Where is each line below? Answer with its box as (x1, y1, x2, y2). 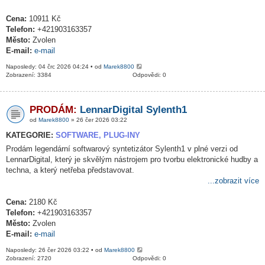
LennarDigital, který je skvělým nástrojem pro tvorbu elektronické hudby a (6, 155, 258, 164)
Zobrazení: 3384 (6, 72, 51, 78)
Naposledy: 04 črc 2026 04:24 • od (6, 63, 104, 70)
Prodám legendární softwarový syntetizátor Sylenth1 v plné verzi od (6, 144, 238, 153)
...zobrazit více (208, 176, 259, 185)
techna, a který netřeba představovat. (6, 166, 134, 174)
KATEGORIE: (6, 131, 56, 140)
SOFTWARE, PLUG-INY (56, 131, 140, 140)
